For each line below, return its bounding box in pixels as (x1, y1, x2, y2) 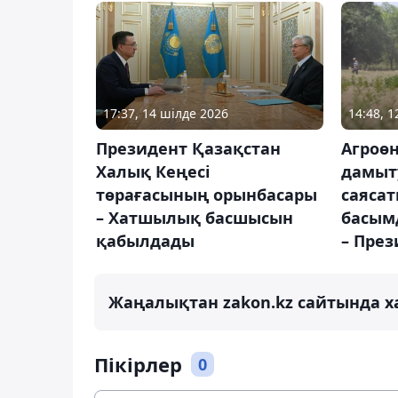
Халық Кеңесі (96, 160, 210, 182)
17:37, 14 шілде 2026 (103, 104, 228, 122)
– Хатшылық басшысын (96, 206, 293, 228)
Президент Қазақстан (96, 137, 281, 159)
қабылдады (96, 229, 195, 251)
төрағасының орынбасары (96, 183, 317, 205)
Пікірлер (94, 350, 182, 378)
